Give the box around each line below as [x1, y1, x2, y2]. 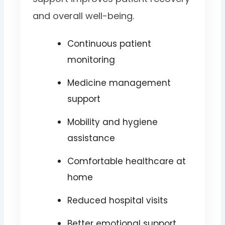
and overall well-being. [33, 10, 135, 23]
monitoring [67, 54, 115, 66]
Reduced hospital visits [67, 194, 168, 207]
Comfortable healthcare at [67, 155, 186, 168]
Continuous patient [67, 38, 151, 50]
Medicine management [67, 77, 171, 89]
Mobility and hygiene [67, 116, 158, 129]
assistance [67, 132, 115, 145]
